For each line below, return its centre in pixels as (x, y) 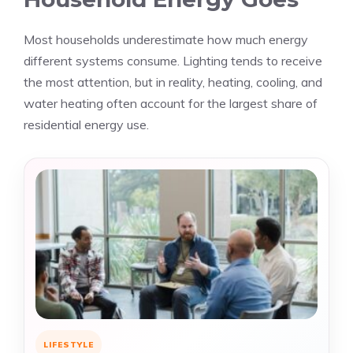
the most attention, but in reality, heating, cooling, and (173, 82)
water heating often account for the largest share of (171, 103)
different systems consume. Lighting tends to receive (173, 61)
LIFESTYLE (69, 345)
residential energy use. (86, 124)
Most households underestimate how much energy (166, 39)
